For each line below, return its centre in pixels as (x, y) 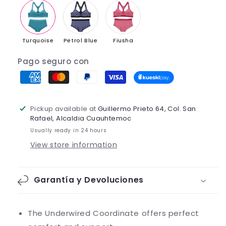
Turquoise (38, 41)
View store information (74, 145)
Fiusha (123, 41)
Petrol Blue (80, 41)
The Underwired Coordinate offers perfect (114, 213)
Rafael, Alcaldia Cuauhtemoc (81, 119)
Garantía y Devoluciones (89, 180)
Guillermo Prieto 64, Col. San (147, 109)
